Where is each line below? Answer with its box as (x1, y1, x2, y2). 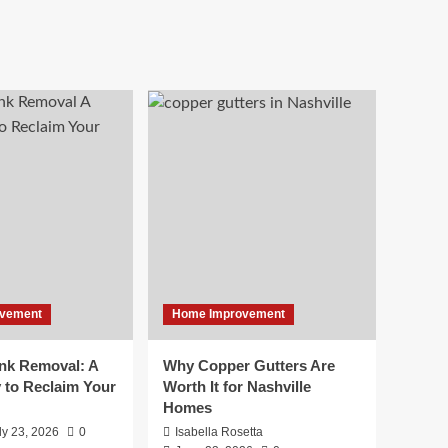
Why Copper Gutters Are (163, 357, 335, 375)
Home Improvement (172, 307, 285, 322)
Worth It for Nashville (163, 378, 311, 396)
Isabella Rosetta (175, 425, 263, 440)
